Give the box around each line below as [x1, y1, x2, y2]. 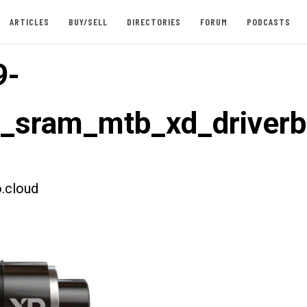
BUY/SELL [68, 16, 108, 27]
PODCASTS [246, 16, 291, 27]
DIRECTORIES [126, 16, 181, 27]
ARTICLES [9, 16, 49, 27]
